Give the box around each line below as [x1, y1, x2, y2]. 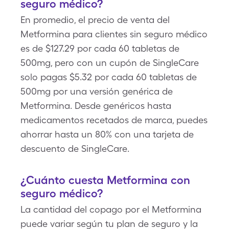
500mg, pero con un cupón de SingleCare [20, 57, 199, 68]
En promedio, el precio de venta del [20, 14, 170, 25]
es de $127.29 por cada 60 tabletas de [20, 43, 179, 54]
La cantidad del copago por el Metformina [20, 204, 201, 215]
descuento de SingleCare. [20, 143, 129, 154]
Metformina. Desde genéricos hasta [20, 100, 171, 111]
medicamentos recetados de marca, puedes [20, 114, 208, 125]
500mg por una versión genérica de [20, 86, 173, 97]
